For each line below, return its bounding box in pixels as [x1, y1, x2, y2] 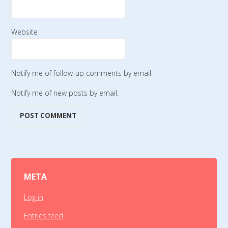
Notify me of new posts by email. [11, 88, 119, 98]
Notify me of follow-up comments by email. [11, 68, 153, 78]
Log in [23, 192, 43, 202]
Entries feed [23, 210, 63, 220]
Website [11, 26, 38, 37]
